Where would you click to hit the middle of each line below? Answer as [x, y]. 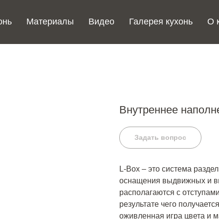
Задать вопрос [160, 137]
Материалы [50, 22]
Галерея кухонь [161, 22]
